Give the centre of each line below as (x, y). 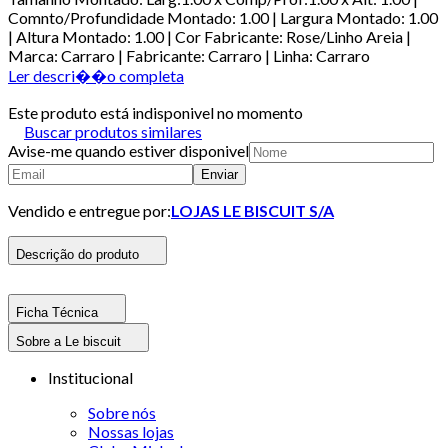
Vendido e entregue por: (89, 210)
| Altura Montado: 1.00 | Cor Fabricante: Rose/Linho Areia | (209, 36)
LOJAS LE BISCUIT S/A (252, 210)
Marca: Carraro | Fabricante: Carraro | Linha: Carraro (189, 55)
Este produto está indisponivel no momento (155, 112)
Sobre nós (122, 412)
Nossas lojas (131, 431)
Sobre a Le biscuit (68, 341)
